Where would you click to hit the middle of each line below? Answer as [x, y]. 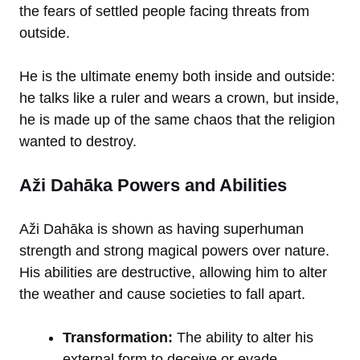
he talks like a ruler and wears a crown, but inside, [179, 98]
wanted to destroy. [78, 141]
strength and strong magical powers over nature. [174, 250]
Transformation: [118, 337]
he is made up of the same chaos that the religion [177, 119]
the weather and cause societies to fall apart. [162, 294]
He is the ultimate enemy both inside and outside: [177, 76]
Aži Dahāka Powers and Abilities [153, 185]
